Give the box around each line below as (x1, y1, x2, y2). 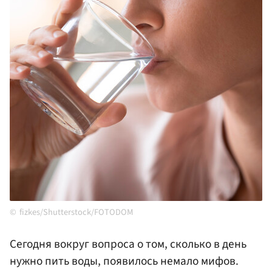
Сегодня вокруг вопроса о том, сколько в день (10, 236, 246, 253)
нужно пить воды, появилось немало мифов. (10, 253, 239, 270)
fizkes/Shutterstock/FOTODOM (19, 206, 133, 219)
